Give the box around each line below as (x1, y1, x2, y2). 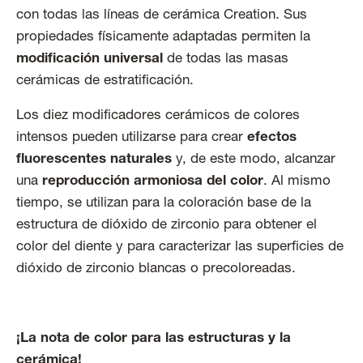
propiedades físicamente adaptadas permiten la (16, 30, 310, 45)
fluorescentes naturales (16, 152, 172, 167)
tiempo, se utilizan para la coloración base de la (16, 196, 311, 211)
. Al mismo (263, 174, 331, 189)
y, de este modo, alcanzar (172, 152, 335, 167)
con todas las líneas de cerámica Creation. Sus (16, 8, 307, 23)
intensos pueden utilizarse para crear (16, 130, 247, 145)
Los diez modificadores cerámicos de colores (16, 109, 300, 123)
